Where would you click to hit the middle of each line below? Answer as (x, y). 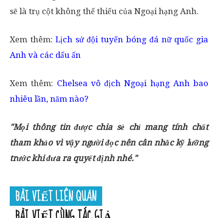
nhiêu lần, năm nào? (49, 99)
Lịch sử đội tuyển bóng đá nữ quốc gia (132, 39)
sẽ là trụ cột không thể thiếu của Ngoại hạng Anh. (104, 11)
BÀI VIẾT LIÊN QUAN (56, 197)
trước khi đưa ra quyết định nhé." (73, 158)
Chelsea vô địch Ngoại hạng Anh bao (132, 83)
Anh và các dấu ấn (45, 55)
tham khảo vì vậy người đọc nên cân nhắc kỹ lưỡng (109, 142)
